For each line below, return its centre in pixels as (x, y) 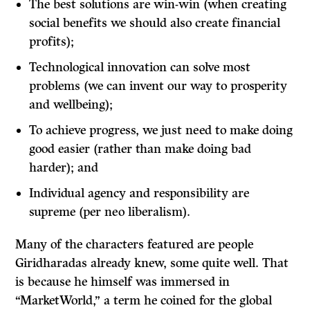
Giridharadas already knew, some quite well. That (152, 263)
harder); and (64, 168)
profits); (52, 42)
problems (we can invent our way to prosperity (158, 86)
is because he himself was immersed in (123, 282)
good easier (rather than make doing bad (140, 149)
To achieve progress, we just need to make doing (161, 130)
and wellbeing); (71, 105)
